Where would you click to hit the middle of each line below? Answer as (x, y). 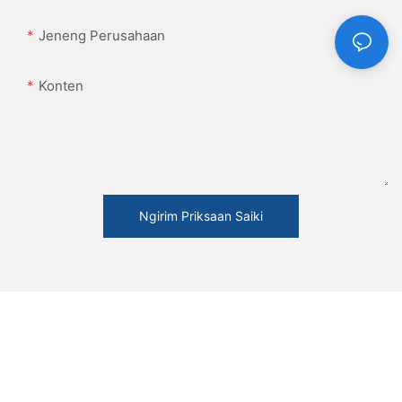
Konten (61, 86)
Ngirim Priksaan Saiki (201, 216)
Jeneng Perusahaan (102, 36)
